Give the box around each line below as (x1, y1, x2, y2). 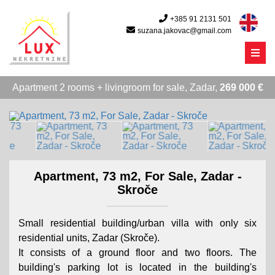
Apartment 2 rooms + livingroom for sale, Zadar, (12, 82, 220, 93)
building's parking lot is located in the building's (18, 262, 257, 273)
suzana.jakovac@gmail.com (137, 26, 231, 35)
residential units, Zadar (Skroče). (18, 233, 160, 243)
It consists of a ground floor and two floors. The (18, 247, 257, 258)
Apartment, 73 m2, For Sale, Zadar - (33, 169, 242, 183)
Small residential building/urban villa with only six (18, 218, 257, 228)
